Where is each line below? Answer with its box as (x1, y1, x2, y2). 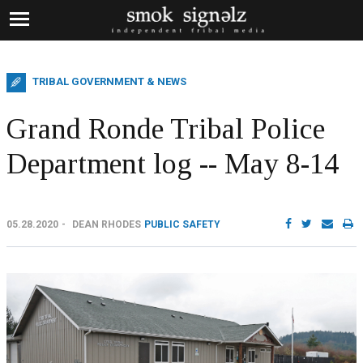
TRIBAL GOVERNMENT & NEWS (32, 75, 186, 88)
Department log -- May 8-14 (6, 147, 339, 180)
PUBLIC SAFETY (144, 219, 220, 230)
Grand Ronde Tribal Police (6, 113, 325, 145)
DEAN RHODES (72, 219, 141, 230)
